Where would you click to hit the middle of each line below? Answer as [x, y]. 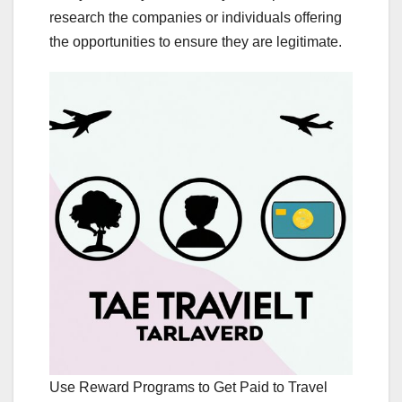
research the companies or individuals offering [196, 17]
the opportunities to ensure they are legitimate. [196, 41]
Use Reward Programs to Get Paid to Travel [188, 387]
